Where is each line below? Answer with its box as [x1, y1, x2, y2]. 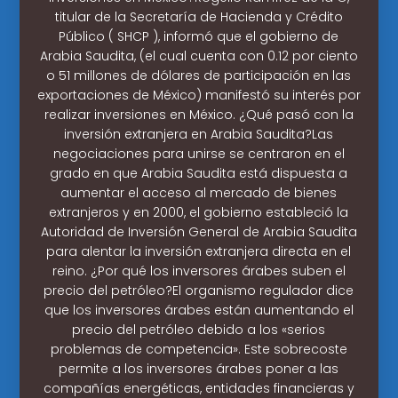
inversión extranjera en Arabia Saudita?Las [64, 124, 334, 143]
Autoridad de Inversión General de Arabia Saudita [40, 222, 357, 241]
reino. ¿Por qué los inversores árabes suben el [52, 261, 346, 280]
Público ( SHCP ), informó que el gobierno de [59, 27, 339, 45]
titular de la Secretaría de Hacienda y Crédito [54, 7, 343, 26]
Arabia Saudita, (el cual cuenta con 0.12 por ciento [39, 46, 358, 65]
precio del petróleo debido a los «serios [72, 320, 326, 338]
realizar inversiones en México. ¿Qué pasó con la [44, 105, 354, 123]
